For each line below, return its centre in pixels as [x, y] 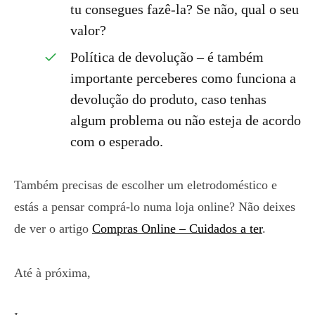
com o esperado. [117, 141]
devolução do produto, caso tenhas [168, 99]
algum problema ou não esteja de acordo [186, 120]
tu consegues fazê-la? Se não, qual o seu [185, 9]
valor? [88, 30]
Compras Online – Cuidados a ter [177, 229]
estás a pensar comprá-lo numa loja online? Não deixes [155, 207]
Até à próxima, [52, 273]
